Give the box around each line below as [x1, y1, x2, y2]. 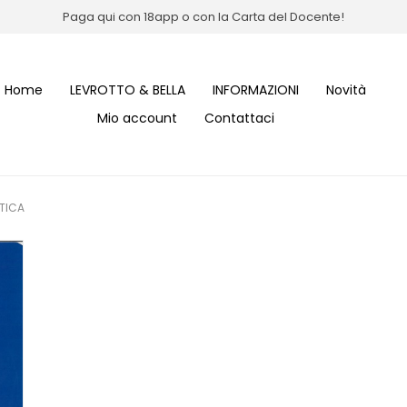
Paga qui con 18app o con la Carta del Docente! [63, 7, 344, 25]
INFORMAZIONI [213, 81, 299, 100]
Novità [326, 81, 366, 100]
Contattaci [203, 109, 274, 128]
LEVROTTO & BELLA [70, 81, 185, 100]
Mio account [96, 109, 177, 128]
